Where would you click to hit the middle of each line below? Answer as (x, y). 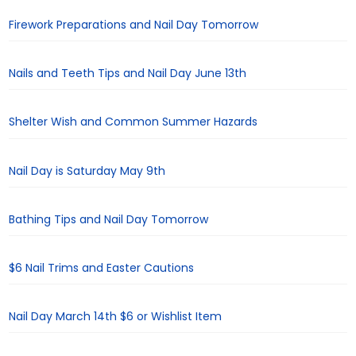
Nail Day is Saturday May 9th (87, 170)
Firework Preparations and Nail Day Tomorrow (134, 25)
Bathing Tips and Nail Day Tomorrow (109, 219)
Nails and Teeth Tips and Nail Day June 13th (128, 74)
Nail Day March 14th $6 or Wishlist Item (116, 317)
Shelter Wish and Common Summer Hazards (133, 122)
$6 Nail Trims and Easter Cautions (102, 267)
